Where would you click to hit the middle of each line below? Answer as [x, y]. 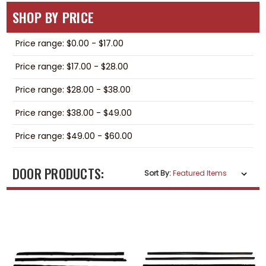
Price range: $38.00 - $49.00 [73, 113]
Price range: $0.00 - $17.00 [69, 44]
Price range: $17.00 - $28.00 [72, 67]
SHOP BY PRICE [53, 17]
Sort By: [158, 173]
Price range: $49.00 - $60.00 [74, 136]
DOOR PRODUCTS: [58, 174]
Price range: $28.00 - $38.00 [73, 89]
